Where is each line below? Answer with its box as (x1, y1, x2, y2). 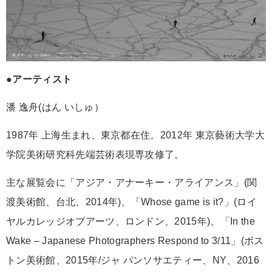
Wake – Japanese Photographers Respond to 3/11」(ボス (6, 236, 264, 246)
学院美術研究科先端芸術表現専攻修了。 (6, 149, 185, 160)
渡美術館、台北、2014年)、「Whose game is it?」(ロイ (6, 197, 257, 208)
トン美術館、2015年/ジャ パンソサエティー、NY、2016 (6, 255, 259, 266)
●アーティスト (6, 74, 72, 85)
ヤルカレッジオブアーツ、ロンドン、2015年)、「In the (6, 216, 255, 227)
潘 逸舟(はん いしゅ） (6, 102, 104, 113)
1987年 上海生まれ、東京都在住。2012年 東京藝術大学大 (6, 130, 265, 141)
